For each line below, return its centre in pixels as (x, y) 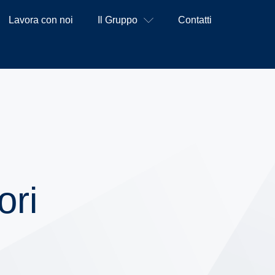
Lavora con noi (41, 20)
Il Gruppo (118, 20)
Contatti (195, 20)
